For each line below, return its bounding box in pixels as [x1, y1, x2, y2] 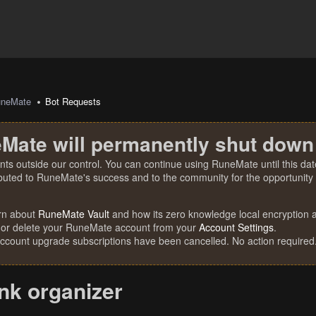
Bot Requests [45, 95, 102, 108]
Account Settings [199, 220, 274, 234]
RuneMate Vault [38, 207, 109, 221]
